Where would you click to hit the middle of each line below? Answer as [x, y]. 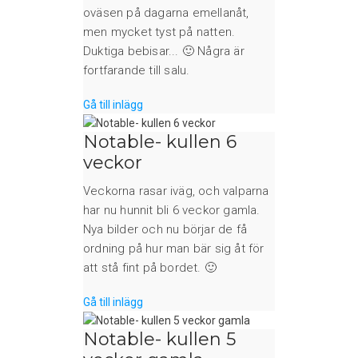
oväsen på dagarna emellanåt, [166, 12]
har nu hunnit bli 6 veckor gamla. [172, 210]
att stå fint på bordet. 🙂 [150, 267]
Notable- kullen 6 [160, 141]
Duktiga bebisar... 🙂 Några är [164, 51]
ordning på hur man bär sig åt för [174, 248]
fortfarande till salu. [137, 70]
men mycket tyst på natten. [159, 32]
